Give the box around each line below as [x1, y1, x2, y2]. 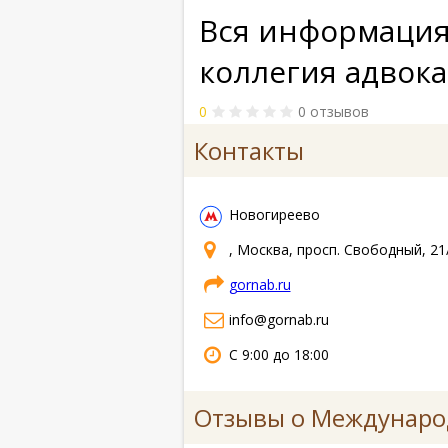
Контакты [193, 134, 304, 167]
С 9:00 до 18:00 [228, 344, 329, 364]
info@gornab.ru [228, 309, 329, 329]
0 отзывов [297, 102, 369, 121]
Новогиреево [228, 204, 320, 224]
